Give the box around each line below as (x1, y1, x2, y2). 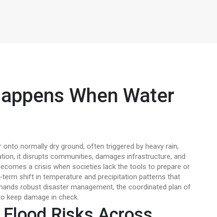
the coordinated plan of (116, 183, 191, 191)
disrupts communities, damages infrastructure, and (23, 152, 186, 161)
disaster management (43, 183, 113, 191)
